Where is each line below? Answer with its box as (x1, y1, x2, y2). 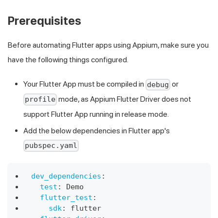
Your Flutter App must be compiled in (23, 79, 145, 89)
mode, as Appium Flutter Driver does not (57, 94, 192, 104)
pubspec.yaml (25, 141, 78, 150)
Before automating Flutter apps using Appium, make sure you (8, 40, 209, 50)
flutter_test (40, 193, 92, 202)
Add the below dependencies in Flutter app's (23, 126, 170, 135)
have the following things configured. (8, 54, 128, 64)
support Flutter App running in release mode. (23, 109, 169, 119)
